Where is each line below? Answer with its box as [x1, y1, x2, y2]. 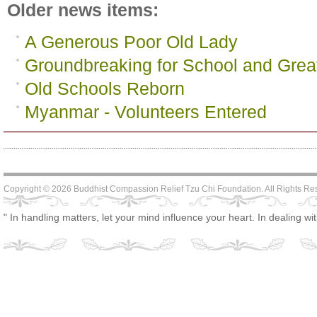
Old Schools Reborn [25, 79, 185, 98]
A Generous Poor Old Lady [25, 32, 238, 52]
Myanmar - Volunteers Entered [25, 102, 267, 122]
